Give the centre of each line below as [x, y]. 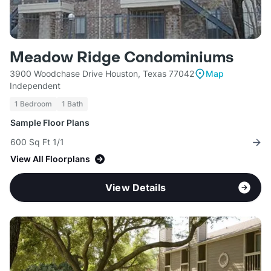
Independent [35, 86]
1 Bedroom [33, 104]
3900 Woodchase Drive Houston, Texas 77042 [102, 74]
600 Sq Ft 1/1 [37, 142]
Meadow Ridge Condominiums [122, 58]
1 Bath [72, 104]
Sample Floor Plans [50, 123]
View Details [135, 188]
